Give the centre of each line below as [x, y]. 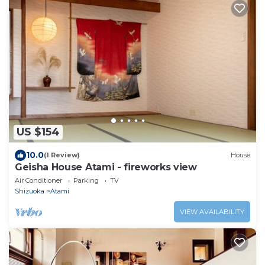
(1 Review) [62, 155]
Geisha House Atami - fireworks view [106, 167]
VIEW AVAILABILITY [212, 211]
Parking [86, 180]
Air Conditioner [38, 180]
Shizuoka [30, 191]
